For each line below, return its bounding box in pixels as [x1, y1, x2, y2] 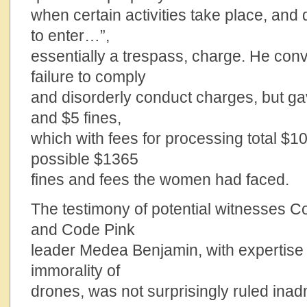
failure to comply [31, 68, 146, 86]
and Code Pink [31, 221, 135, 238]
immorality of [31, 262, 120, 280]
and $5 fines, [31, 109, 121, 127]
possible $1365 [31, 150, 138, 168]
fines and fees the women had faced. [31, 171, 289, 188]
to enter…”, [31, 27, 110, 45]
